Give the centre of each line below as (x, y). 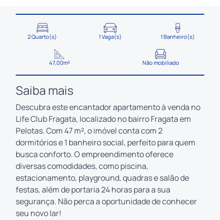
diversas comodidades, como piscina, (82, 166)
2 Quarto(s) (42, 36)
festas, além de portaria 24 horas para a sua (93, 189)
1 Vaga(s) (110, 36)
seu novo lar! (39, 213)
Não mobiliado (161, 62)
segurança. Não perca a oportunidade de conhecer (106, 201)
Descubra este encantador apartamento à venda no (108, 107)
